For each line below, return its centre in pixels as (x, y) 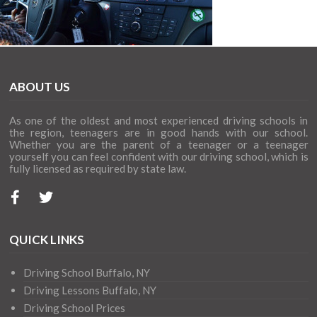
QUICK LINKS (46, 240)
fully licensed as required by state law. (97, 168)
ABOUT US (39, 87)
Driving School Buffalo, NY (86, 272)
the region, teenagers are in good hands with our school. (158, 132)
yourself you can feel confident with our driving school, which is (158, 156)
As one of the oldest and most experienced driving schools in (158, 120)
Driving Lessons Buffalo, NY (90, 290)
